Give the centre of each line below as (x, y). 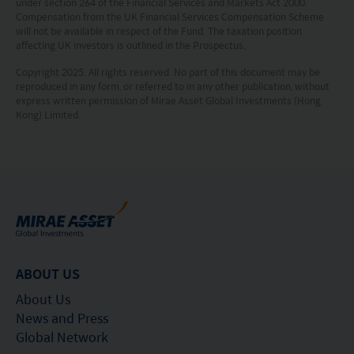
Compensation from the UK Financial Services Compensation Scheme (170, 16)
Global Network (62, 337)
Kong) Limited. (48, 115)
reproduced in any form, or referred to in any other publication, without (173, 87)
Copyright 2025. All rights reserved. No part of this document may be (168, 72)
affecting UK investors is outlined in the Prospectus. (131, 45)
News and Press (62, 318)
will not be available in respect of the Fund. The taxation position (159, 30)
